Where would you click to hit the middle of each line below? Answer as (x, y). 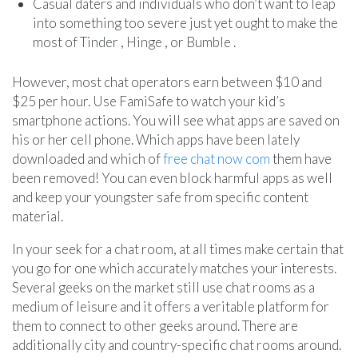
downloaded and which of (88, 158)
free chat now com (217, 158)
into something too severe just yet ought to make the (185, 23)
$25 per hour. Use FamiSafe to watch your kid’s (149, 101)
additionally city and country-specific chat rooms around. (177, 344)
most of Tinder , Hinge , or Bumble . (134, 42)
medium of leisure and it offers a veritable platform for (171, 306)
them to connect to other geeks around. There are (155, 325)
